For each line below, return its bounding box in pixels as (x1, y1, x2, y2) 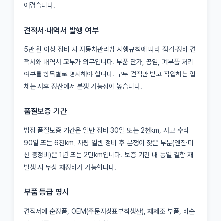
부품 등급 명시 (24, 187, 69, 197)
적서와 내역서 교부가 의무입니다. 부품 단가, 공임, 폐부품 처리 (24, 57, 193, 66)
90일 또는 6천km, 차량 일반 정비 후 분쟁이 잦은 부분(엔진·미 (24, 138, 194, 147)
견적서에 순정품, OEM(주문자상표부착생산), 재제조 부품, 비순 (24, 207, 195, 215)
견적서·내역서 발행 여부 (24, 25, 99, 35)
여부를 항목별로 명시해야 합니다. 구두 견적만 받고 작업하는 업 (24, 70, 195, 78)
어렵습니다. (24, 1, 55, 9)
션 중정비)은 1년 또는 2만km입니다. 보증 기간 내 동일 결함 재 (24, 150, 193, 159)
